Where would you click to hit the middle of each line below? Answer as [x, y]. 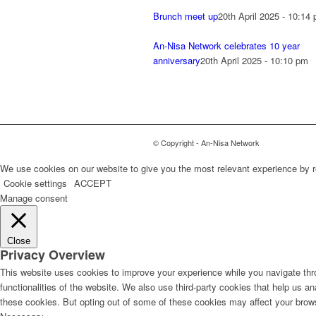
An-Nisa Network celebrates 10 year [226, 46]
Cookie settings [35, 183]
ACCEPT [93, 183]
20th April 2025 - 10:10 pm [254, 61]
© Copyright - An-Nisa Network [206, 143]
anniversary [177, 61]
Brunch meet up [186, 16]
